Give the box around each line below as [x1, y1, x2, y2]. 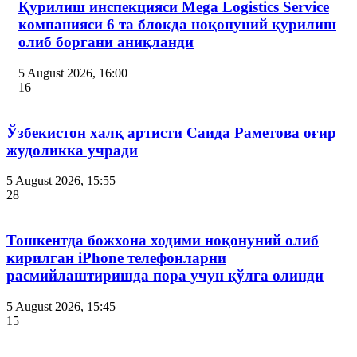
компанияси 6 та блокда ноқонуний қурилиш [18, 16, 336, 33]
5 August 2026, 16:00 [18, 65, 127, 80]
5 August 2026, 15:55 [6, 174, 116, 188]
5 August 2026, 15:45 [6, 299, 116, 313]
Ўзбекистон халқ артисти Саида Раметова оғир [6, 124, 336, 141]
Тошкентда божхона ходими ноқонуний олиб [6, 231, 319, 249]
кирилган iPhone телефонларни [6, 249, 226, 266]
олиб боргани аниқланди [18, 33, 194, 51]
